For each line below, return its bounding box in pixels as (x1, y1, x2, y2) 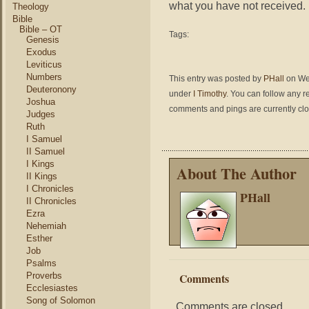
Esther (26, 233, 52, 243)
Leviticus (26, 59, 62, 70)
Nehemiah (26, 221, 66, 231)
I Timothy (193, 89, 226, 99)
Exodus (26, 47, 57, 57)
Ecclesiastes (26, 283, 78, 293)
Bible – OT (19, 24, 62, 34)
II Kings (26, 171, 57, 181)
